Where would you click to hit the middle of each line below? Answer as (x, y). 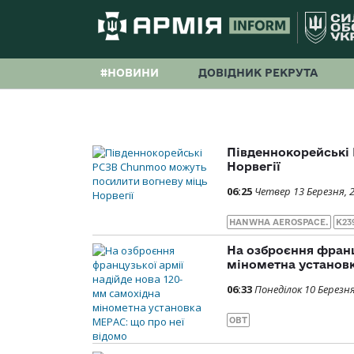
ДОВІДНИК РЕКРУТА (258, 73)
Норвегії (254, 167)
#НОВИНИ (130, 73)
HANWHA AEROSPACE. (279, 222)
